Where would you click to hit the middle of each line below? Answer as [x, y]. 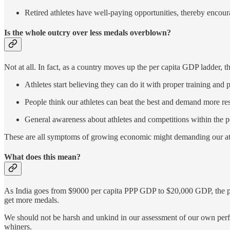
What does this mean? [42, 157]
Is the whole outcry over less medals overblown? [88, 33]
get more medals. [32, 200]
